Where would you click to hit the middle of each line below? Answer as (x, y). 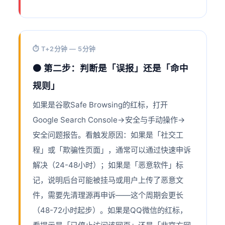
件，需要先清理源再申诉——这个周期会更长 (108, 195)
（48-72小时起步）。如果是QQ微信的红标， (110, 210)
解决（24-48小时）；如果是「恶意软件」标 (108, 165)
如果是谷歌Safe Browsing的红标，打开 (100, 105)
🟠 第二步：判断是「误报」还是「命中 (111, 68)
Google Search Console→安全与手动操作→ (109, 120)
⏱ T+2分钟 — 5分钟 (64, 49)
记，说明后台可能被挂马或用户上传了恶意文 (108, 180)
